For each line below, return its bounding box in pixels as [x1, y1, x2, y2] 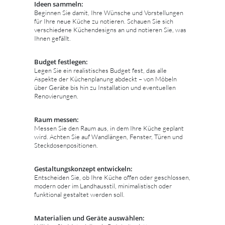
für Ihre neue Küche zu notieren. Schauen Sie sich [34, 17, 173, 25]
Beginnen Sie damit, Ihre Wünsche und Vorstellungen [34, 8, 183, 17]
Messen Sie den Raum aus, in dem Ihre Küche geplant [34, 124, 184, 132]
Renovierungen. [34, 91, 78, 100]
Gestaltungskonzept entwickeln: [34, 164, 133, 173]
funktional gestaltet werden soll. [34, 190, 125, 198]
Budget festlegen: [34, 57, 88, 66]
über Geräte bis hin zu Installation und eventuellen [34, 83, 176, 91]
